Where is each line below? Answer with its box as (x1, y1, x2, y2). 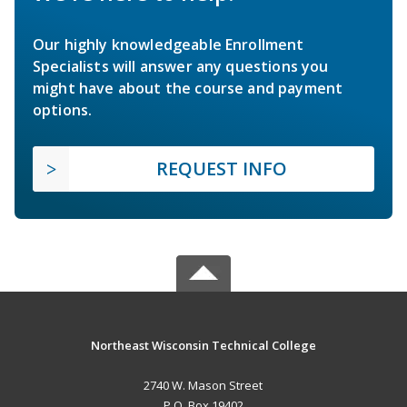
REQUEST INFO (156, 156, 287, 182)
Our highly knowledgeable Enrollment (33, 35, 304, 55)
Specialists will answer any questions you (33, 56, 329, 77)
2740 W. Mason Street (144, 377, 263, 394)
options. (33, 100, 93, 121)
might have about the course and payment (33, 78, 343, 99)
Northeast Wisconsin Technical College (90, 337, 316, 354)
